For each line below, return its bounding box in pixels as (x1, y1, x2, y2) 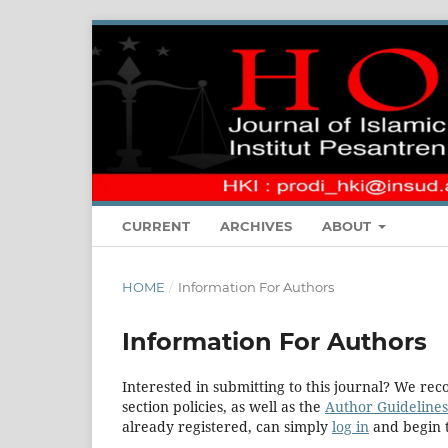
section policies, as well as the (122, 396, 325, 416)
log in (332, 416, 369, 436)
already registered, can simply (122, 416, 332, 436)
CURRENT (122, 217, 190, 234)
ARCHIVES (220, 217, 292, 234)
